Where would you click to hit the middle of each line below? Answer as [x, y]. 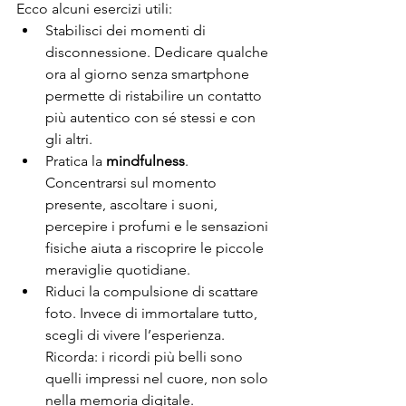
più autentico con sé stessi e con [152, 117]
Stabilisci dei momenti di [127, 30]
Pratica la [76, 160]
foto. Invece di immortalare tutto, [153, 313]
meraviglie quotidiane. [118, 269]
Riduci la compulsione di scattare [154, 291]
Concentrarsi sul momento [133, 182]
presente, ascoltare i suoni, [133, 204]
